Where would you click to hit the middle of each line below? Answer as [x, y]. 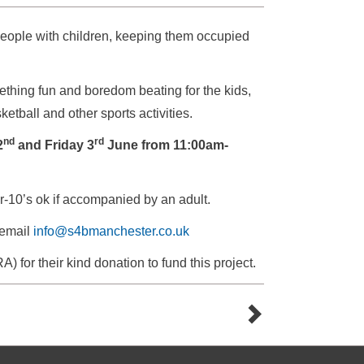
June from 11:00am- [166, 145]
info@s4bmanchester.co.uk [111, 231]
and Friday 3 [54, 145]
